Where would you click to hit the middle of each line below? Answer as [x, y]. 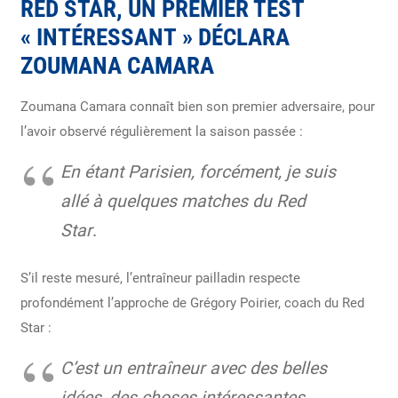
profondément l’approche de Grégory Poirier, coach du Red [192, 302]
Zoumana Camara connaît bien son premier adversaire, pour [197, 107]
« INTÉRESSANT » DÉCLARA [155, 38]
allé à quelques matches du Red [183, 202]
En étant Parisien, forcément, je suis [198, 172]
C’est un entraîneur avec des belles [193, 368]
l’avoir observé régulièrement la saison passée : [161, 132]
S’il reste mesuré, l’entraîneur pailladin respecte [160, 278]
